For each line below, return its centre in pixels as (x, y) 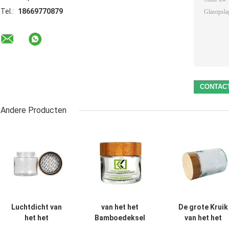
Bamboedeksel (120, 218)
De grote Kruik (203, 207)
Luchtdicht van (37, 207)
